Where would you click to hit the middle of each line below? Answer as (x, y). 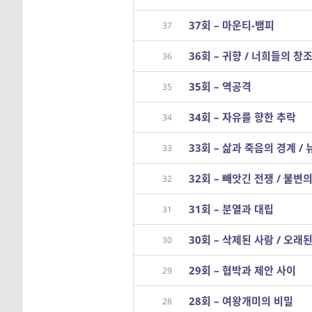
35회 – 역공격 (220, 86)
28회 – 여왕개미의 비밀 (241, 301)
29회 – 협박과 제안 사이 (242, 270)
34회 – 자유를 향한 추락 (242, 117)
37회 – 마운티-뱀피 (232, 25)
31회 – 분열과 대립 (231, 209)
